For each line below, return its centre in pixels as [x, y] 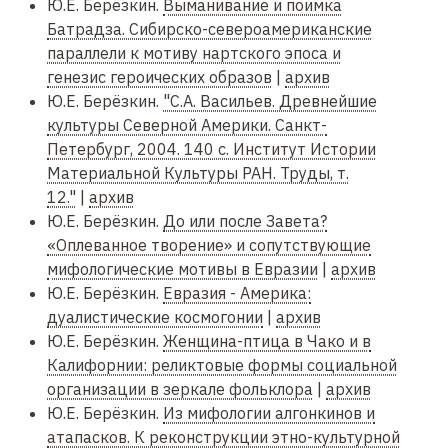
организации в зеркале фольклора [180, 389]
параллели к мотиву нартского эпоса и [194, 53]
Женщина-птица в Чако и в [267, 341]
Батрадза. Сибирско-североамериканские [209, 29]
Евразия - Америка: [237, 293]
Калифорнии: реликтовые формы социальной [222, 365]
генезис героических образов [159, 77]
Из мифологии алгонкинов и [269, 413]
